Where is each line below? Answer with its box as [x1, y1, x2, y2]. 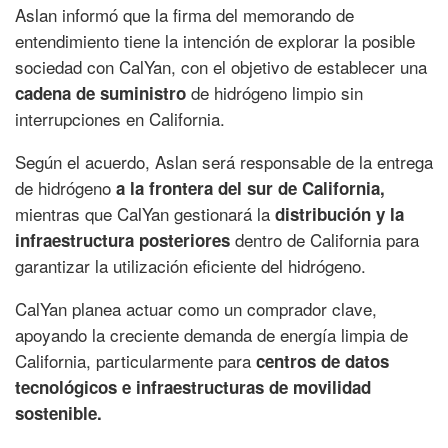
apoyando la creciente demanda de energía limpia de [15, 321, 408, 347]
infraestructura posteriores [15, 227, 230, 252]
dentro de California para [230, 226, 419, 252]
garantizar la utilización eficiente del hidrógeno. [15, 252, 366, 278]
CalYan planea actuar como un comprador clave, [15, 295, 377, 321]
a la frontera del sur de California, [116, 175, 385, 200]
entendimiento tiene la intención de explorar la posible [15, 27, 415, 53]
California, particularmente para [15, 347, 256, 373]
